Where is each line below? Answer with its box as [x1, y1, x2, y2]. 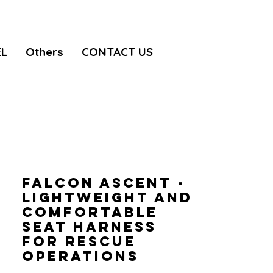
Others [26, 44, 63, 59]
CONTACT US [82, 44, 153, 59]
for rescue [22, 233, 136, 250]
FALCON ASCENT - [22, 174, 186, 191]
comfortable [22, 204, 158, 221]
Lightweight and [22, 189, 193, 206]
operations [22, 247, 139, 264]
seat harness [22, 218, 157, 235]
